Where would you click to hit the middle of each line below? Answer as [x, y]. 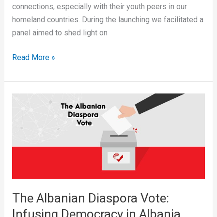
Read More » [33, 57]
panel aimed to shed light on [60, 32]
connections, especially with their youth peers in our [99, 6]
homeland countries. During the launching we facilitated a [108, 19]
